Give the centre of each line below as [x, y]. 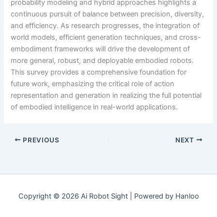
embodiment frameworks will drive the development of [101, 49]
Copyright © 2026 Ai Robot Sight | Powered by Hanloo [108, 196]
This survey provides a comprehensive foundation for [99, 72]
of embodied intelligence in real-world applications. [94, 107]
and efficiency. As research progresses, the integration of [105, 26]
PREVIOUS [40, 140]
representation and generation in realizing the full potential [106, 96]
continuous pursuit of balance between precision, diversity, [108, 14]
